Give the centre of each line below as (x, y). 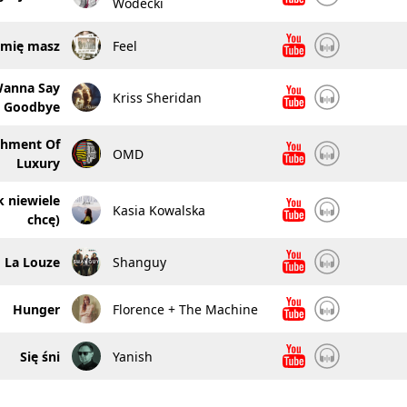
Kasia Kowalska (159, 210)
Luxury (38, 163)
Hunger (36, 309)
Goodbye (31, 107)
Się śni (40, 356)
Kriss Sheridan (157, 97)
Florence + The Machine (185, 309)
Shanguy (139, 262)
